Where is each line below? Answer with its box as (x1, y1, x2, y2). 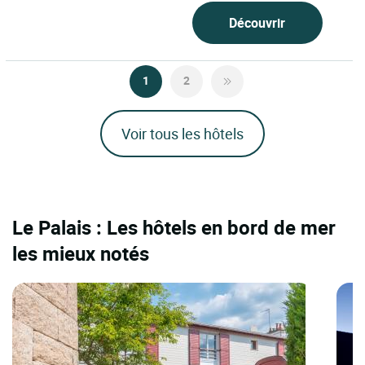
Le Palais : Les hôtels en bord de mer (12, 214, 336, 241)
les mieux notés (12, 240, 149, 267)
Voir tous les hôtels (121, 124, 244, 144)
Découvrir (229, 14, 286, 33)
